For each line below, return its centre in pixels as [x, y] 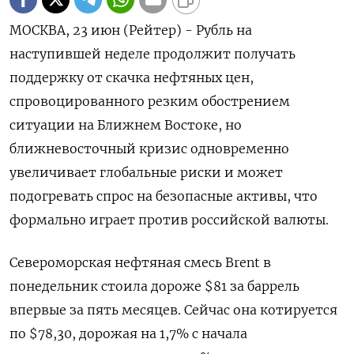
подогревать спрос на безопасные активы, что [164, 196]
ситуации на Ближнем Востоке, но [126, 124]
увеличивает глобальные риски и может [146, 172]
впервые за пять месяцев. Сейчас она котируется [173, 309]
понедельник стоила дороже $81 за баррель [154, 286]
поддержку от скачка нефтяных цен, [132, 77]
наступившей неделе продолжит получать [153, 53]
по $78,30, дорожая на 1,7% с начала [128, 333]
